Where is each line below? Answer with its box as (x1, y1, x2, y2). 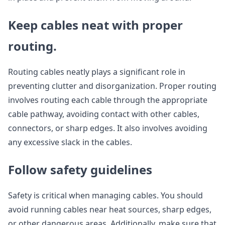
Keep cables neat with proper (8, 17, 183, 34)
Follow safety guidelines (8, 161, 152, 178)
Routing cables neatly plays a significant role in (8, 66, 185, 78)
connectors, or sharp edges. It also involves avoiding (8, 123, 207, 134)
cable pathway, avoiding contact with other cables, (8, 108, 199, 120)
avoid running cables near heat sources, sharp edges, (8, 204, 211, 215)
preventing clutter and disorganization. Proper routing (8, 80, 216, 92)
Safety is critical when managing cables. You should (8, 190, 203, 201)
